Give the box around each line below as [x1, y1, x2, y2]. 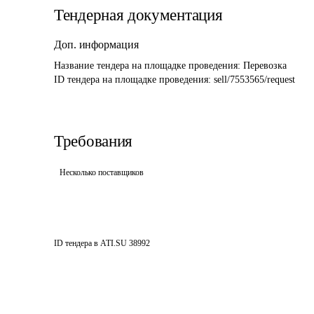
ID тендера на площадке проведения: [54, 74, 214, 85]
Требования [54, 132, 132, 150]
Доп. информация [54, 39, 139, 50]
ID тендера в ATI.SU [54, 238, 127, 248]
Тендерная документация [54, 6, 223, 24]
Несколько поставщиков [60, 168, 144, 177]
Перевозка [243, 60, 287, 71]
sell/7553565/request [214, 74, 295, 85]
